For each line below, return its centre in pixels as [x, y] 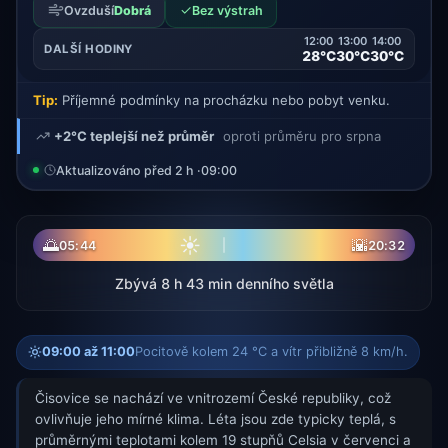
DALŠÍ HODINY [88, 49]
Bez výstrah [227, 10]
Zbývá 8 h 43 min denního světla [224, 283]
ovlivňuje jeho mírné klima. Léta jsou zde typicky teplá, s [215, 419]
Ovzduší [88, 10]
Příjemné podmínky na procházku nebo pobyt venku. [224, 100]
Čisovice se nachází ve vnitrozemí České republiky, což [213, 398]
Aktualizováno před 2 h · [128, 170]
